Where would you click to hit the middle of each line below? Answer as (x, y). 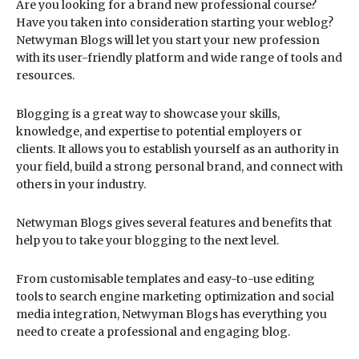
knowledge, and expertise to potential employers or (159, 132)
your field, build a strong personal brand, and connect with (179, 167)
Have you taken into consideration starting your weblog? (175, 23)
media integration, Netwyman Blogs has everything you (171, 315)
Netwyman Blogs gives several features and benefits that (174, 223)
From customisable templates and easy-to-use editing (165, 279)
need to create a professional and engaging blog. (153, 332)
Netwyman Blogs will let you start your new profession (168, 40)
